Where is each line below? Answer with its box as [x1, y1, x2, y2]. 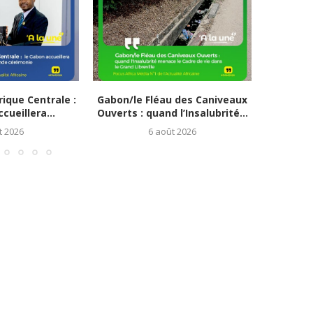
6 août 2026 [148, 125, 196, 138]
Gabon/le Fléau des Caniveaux [97, 93, 247, 107]
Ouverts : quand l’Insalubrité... [96, 106, 248, 120]
